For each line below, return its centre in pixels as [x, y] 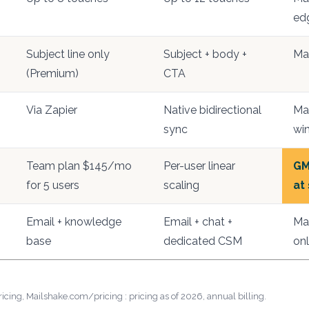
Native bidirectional [212, 110]
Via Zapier [52, 110]
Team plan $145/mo [79, 166]
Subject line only [68, 54]
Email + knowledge [74, 222]
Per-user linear [199, 166]
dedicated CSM [203, 241]
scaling [181, 185]
